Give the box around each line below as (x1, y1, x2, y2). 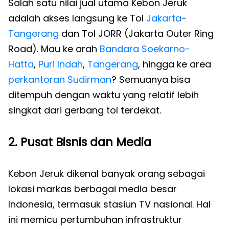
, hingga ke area (138, 58, 211, 71)
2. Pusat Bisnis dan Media (8, 134, 151, 150)
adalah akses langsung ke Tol (8, 12, 146, 25)
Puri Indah (38, 58, 83, 71)
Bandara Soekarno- (100, 42, 190, 55)
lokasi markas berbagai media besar (8, 182, 177, 195)
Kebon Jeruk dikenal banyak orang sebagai (8, 167, 205, 180)
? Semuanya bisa (111, 73, 190, 86)
